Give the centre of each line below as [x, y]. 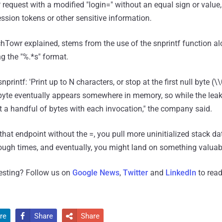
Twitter [136, 172]
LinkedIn [181, 172]
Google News [96, 172]
